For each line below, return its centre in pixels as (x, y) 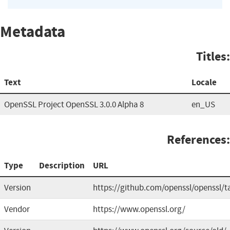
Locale (204, 82)
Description (62, 165)
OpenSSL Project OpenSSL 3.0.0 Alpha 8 (74, 104)
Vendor (17, 209)
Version (17, 187)
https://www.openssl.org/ (139, 209)
